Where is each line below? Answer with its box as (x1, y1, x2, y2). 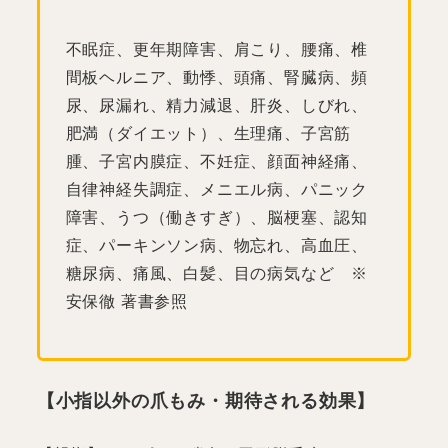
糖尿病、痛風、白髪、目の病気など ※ (65, 265, 368, 283)
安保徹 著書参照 (65, 293, 188, 311)
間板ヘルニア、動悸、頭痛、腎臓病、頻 (65, 69, 368, 87)
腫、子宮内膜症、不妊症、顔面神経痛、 (65, 153, 368, 171)
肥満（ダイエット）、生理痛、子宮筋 (65, 125, 352, 143)
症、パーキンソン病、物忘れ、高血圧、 (65, 237, 368, 255)
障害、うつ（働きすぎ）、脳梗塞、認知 (65, 209, 368, 227)
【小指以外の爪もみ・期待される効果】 (36, 390, 376, 411)
